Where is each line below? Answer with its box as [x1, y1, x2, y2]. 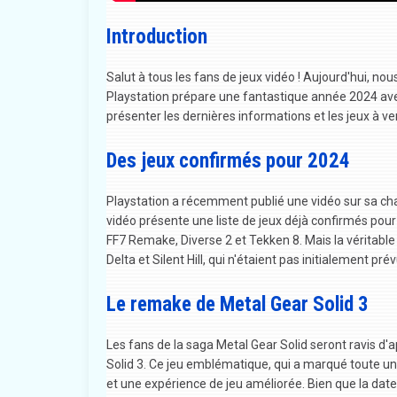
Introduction [105, 24, 207, 49]
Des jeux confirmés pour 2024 [105, 148, 350, 173]
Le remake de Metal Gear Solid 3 [105, 292, 369, 316]
